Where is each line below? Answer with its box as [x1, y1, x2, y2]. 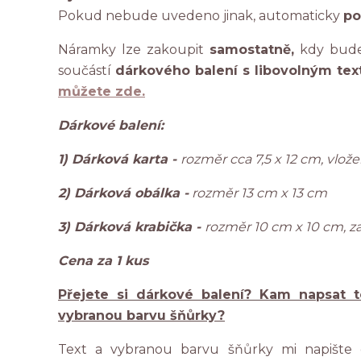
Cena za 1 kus [58, 253, 148, 268]
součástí [58, 63, 116, 78]
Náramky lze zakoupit [58, 42, 210, 57]
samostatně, [209, 42, 294, 57]
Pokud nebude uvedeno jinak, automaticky [58, 8, 343, 23]
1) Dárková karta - [58, 151, 180, 167]
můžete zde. [58, 84, 145, 99]
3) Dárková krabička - [58, 219, 205, 234]
